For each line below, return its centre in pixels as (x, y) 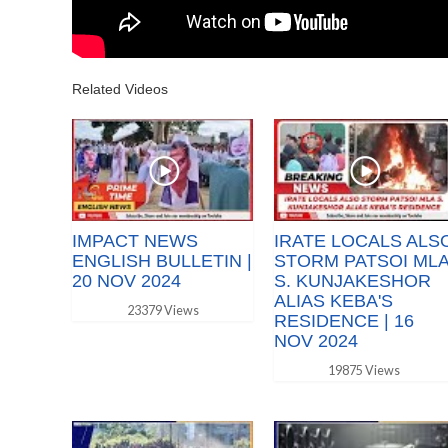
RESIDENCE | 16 (343, 320)
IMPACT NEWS (135, 240)
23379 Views (162, 310)
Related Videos (120, 88)
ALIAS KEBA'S (333, 300)
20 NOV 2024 (126, 280)
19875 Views (364, 370)
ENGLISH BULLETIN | (162, 260)
